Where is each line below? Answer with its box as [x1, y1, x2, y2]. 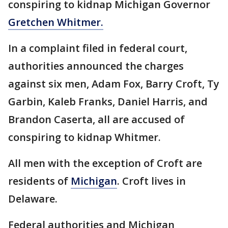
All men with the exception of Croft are [8, 156, 202, 170]
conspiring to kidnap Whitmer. [8, 130, 161, 144]
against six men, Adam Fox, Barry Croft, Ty [8, 77, 219, 91]
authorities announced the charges [8, 59, 184, 73]
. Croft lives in [117, 174, 186, 188]
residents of [8, 174, 71, 188]
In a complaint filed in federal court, [8, 41, 187, 55]
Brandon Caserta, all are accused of [8, 112, 185, 126]
